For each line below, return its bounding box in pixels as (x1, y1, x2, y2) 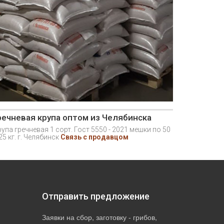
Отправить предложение (41, 191, 149, 202)
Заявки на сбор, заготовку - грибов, (41, 212, 157, 222)
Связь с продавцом (60, 133, 128, 141)
